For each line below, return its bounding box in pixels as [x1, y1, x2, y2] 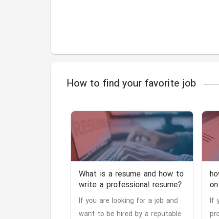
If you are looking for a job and [79, 196, 178, 206]
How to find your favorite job [66, 77, 196, 91]
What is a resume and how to [79, 169, 184, 180]
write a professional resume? [79, 179, 182, 191]
